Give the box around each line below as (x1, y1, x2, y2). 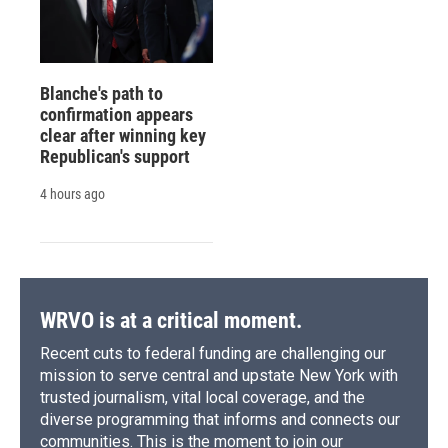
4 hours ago (40, 186, 105, 203)
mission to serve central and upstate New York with (40, 366, 398, 386)
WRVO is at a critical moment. (40, 308, 302, 334)
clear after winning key (40, 125, 206, 147)
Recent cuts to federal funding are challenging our (40, 344, 386, 364)
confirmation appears (40, 104, 193, 126)
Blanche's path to (40, 83, 163, 105)
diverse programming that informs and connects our (40, 410, 400, 430)
